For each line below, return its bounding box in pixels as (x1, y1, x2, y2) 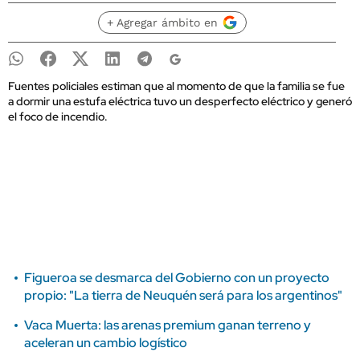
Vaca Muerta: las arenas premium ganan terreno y (24, 317, 311, 333)
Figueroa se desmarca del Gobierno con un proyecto (24, 269, 329, 286)
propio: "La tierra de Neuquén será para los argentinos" (24, 287, 342, 304)
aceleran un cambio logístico (24, 334, 187, 351)
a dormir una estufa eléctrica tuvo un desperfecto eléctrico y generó (8, 94, 352, 108)
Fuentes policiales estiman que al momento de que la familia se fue (8, 79, 345, 93)
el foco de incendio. (8, 109, 108, 124)
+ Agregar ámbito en (106, 16, 218, 29)
